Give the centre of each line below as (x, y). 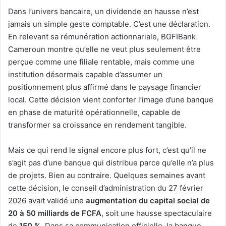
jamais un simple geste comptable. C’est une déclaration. (109, 24)
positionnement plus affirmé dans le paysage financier (105, 87)
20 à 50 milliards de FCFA (55, 213)
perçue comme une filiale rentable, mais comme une (101, 62)
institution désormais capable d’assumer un (85, 74)
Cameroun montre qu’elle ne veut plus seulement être (104, 49)
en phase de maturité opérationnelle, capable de (94, 112)
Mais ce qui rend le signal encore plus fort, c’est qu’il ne (107, 150)
